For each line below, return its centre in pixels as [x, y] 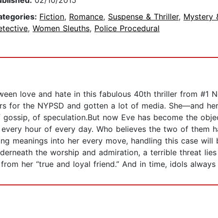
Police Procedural [127, 28]
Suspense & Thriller [143, 17]
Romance [86, 17]
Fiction [52, 17]
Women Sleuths [61, 28]
